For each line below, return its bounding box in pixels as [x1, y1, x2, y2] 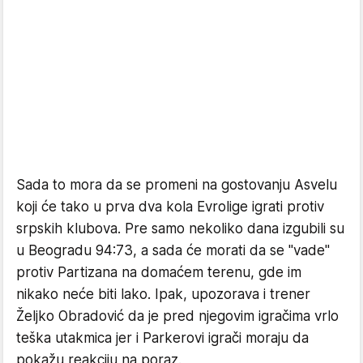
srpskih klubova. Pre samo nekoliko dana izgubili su [16, 220, 344, 237]
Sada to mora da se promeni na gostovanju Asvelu [16, 177, 337, 194]
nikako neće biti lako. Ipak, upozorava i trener [16, 286, 310, 303]
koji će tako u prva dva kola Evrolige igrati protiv [16, 199, 324, 216]
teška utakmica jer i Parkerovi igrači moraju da [16, 330, 309, 347]
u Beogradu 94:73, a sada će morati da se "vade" [16, 242, 330, 259]
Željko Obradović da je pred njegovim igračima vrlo [16, 308, 339, 325]
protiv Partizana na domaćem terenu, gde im [16, 264, 301, 281]
